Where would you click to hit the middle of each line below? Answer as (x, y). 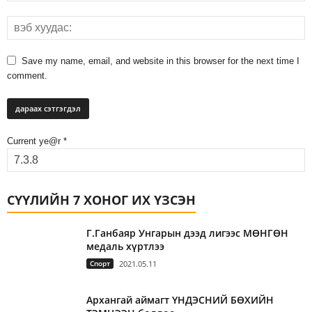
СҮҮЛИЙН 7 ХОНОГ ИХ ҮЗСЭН (101, 200)
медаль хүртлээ (125, 247)
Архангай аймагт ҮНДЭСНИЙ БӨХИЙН (180, 300)
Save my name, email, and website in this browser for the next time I (161, 61)
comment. (27, 76)
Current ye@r (35, 141)
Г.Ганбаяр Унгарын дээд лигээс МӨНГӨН (187, 233)
